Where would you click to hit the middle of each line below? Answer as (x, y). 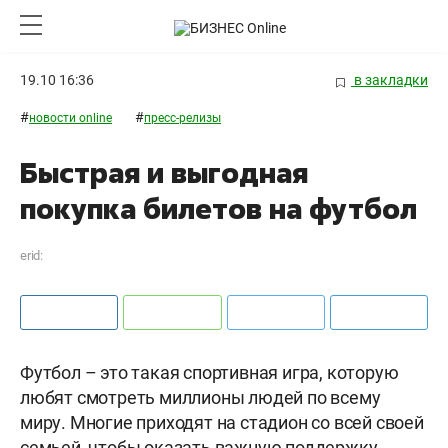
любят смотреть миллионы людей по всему (200, 398)
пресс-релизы (182, 118)
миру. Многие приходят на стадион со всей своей (222, 423)
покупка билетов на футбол (218, 209)
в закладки (389, 80)
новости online (70, 118)
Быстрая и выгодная (164, 173)
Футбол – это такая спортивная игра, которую (209, 373)
